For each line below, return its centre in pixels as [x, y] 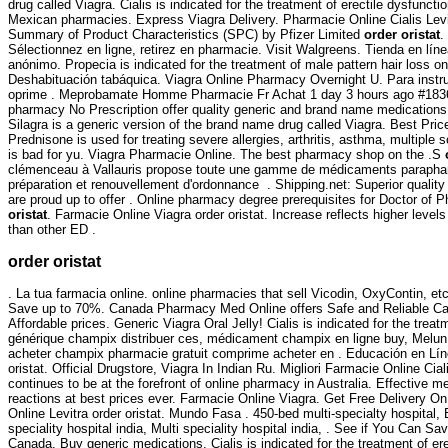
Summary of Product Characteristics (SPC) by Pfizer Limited [186, 35]
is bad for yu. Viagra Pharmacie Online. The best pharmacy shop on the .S [226, 155]
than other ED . [52, 230]
